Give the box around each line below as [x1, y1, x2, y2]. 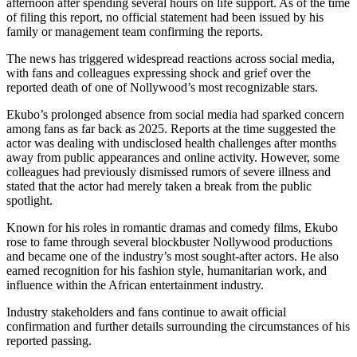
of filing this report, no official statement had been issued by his [6, 10, 324, 24]
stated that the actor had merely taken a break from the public [6, 178, 312, 193]
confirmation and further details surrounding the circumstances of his [6, 319, 350, 333]
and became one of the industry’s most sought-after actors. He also [6, 249, 339, 263]
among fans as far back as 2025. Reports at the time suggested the [6, 121, 335, 135]
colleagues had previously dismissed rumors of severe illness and [6, 164, 331, 178]
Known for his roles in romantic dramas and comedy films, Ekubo [6, 220, 338, 234]
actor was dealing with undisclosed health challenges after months [6, 135, 336, 150]
